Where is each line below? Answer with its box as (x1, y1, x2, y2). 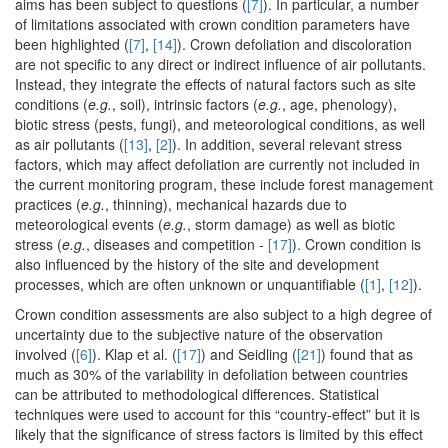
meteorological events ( (15, 214, 163, 235)
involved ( (15, 344, 76, 365)
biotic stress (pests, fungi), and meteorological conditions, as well (15, 114, 425, 135)
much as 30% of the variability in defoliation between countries (15, 364, 408, 385)
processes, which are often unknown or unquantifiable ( (15, 274, 365, 295)
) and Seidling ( (201, 344, 297, 365)
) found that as (321, 344, 413, 365)
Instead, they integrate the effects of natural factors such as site (15, 74, 416, 95)
